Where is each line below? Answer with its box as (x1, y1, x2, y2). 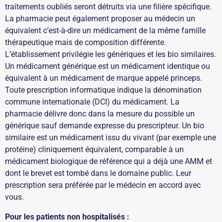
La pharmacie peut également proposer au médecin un (5, 13, 195, 23)
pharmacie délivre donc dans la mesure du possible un (5, 109, 195, 118)
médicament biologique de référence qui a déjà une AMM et (5, 156, 212, 166)
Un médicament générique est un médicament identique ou (5, 61, 210, 71)
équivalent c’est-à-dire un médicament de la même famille (5, 25, 206, 35)
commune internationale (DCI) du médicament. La (5, 97, 179, 107)
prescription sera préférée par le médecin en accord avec (5, 180, 201, 190)
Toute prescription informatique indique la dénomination (5, 85, 202, 95)
